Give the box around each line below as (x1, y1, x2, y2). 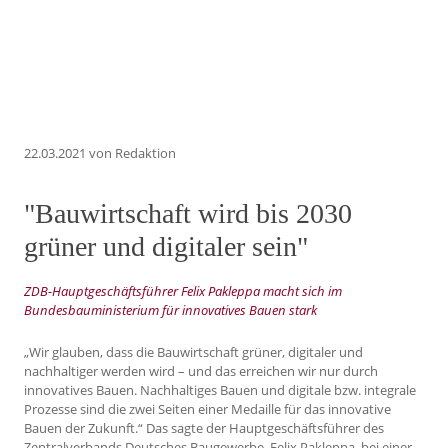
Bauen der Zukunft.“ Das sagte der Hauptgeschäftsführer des (24, 419, 384, 438)
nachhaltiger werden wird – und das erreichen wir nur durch (24, 362, 378, 381)
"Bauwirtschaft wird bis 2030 (24, 197, 352, 229)
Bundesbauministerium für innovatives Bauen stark (24, 300, 317, 319)
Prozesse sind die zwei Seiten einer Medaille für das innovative (24, 400, 391, 419)
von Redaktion (86, 144, 176, 163)
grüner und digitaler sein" (24, 230, 308, 262)
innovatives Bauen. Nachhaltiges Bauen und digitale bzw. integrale (24, 381, 416, 400)
